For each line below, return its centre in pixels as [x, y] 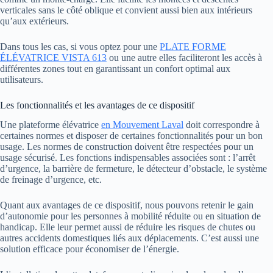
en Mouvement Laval [142, 125]
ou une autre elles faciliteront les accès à [184, 57]
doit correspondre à [222, 125]
